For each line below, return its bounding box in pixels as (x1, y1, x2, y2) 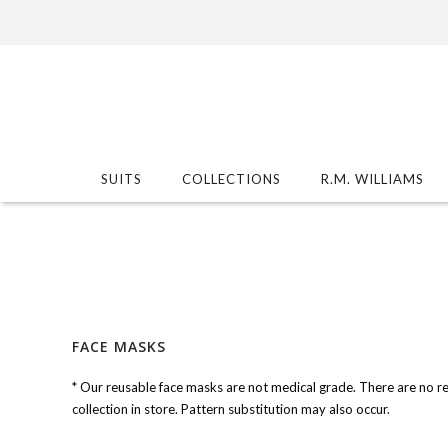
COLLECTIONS (182, 170, 281, 187)
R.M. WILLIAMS (321, 170, 424, 187)
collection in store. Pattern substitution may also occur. (72, 400, 390, 417)
